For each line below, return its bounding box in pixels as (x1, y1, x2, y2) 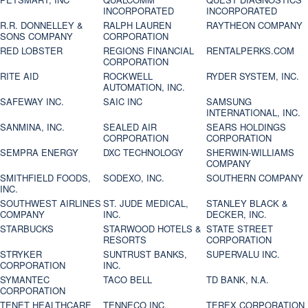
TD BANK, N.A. (206, 273, 269, 287)
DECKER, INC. (206, 208, 267, 221)
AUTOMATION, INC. (103, 80, 186, 94)
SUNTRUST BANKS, (103, 247, 188, 261)
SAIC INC (103, 95, 143, 109)
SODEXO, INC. (103, 171, 165, 185)
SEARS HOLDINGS (206, 120, 287, 134)
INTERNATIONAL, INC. (206, 106, 301, 120)
